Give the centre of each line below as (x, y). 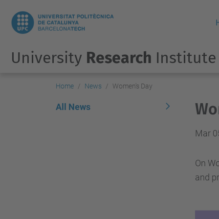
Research (119, 58)
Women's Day (132, 86)
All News (73, 107)
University (48, 58)
